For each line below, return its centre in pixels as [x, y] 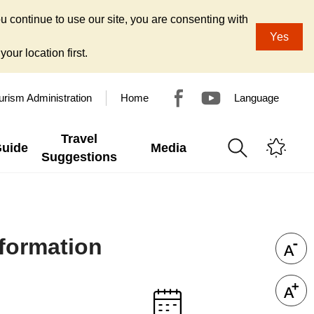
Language [257, 98]
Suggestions [79, 157]
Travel [79, 139]
